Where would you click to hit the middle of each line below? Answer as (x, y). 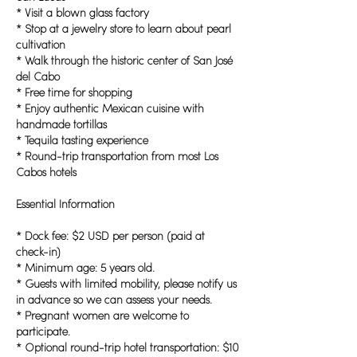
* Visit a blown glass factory (82, 14)
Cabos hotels (46, 173)
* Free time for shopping (74, 93)
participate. (43, 332)
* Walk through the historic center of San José (124, 61)
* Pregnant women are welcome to (102, 316)
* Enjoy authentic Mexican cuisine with (110, 109)
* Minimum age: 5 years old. (85, 269)
